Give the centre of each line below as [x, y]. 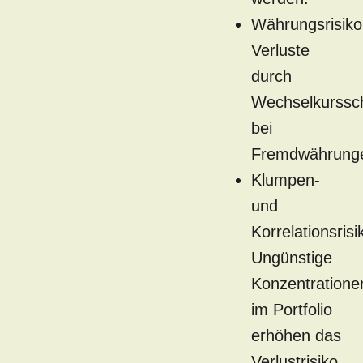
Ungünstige [292, 258]
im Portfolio [292, 310]
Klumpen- [286, 180]
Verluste [280, 51]
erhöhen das [296, 336]
